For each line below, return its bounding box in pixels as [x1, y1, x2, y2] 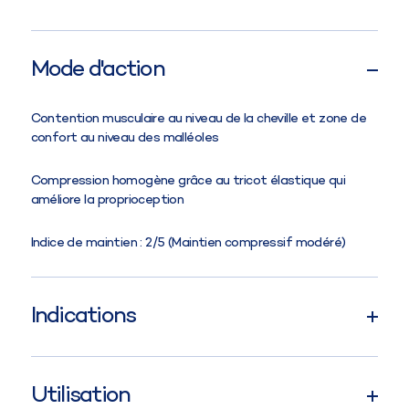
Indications [30, 300, 136, 332]
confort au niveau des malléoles [30, 128, 219, 147]
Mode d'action [30, 54, 164, 86]
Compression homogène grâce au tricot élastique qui [30, 171, 346, 190]
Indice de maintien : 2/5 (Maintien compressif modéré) [30, 233, 346, 252]
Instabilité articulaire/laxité [30, 355, 188, 374]
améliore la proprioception [30, 190, 184, 209]
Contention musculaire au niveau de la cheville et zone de [30, 109, 367, 128]
